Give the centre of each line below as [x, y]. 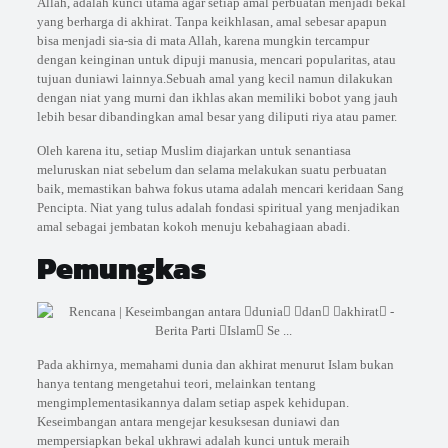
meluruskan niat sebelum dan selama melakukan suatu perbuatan [211, 169]
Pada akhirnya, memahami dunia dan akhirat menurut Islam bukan [215, 364]
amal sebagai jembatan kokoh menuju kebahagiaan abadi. [193, 226]
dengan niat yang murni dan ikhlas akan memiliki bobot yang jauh [217, 97]
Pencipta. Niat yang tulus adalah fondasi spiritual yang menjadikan [218, 207]
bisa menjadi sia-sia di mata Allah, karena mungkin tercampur [202, 40]
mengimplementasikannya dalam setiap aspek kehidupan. [192, 402]
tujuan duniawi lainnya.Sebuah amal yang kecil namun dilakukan [214, 78]
